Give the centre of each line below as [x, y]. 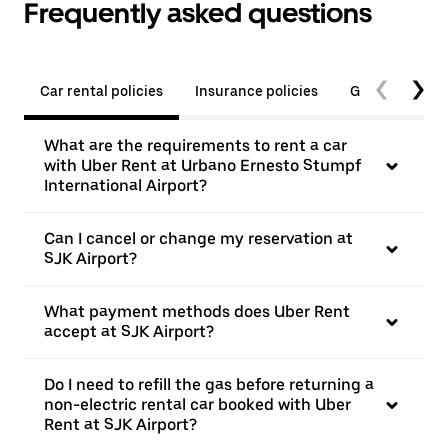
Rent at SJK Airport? [120, 424]
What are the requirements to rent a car [195, 145]
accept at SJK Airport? [129, 331]
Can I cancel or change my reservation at [198, 238]
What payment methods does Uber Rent [197, 311]
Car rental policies [101, 91]
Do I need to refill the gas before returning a [209, 384]
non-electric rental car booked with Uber [197, 404]
